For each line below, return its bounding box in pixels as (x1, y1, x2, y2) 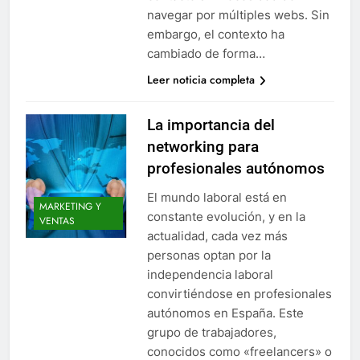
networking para (146, 137, 259, 157)
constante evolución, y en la (146, 209, 305, 225)
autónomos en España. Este (146, 305, 304, 321)
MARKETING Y (39, 198, 101, 214)
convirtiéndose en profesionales (146, 286, 332, 302)
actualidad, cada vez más (146, 228, 288, 244)
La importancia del (146, 116, 275, 135)
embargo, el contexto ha (146, 27, 284, 43)
